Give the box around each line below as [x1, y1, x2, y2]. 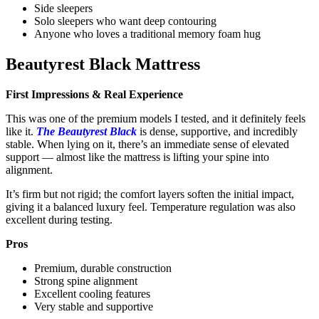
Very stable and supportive [34, 300, 153, 313]
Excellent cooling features [34, 287, 150, 300]
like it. [6, 125, 36, 137]
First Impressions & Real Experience [6, 88, 183, 100]
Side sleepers [34, 1, 93, 14]
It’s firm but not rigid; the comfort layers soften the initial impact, [6, 187, 294, 200]
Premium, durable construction [34, 261, 172, 274]
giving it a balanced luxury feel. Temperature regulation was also [6, 200, 296, 213]
